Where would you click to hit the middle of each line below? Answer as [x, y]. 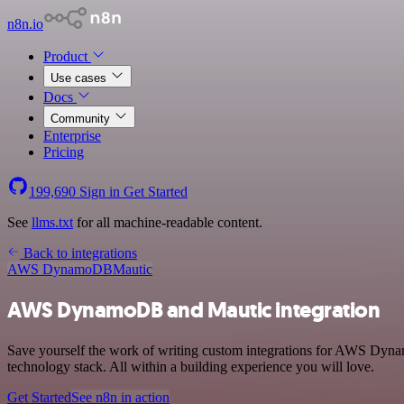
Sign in [100, 192]
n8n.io [25, 24]
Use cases [80, 78]
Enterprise [72, 136]
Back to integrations [78, 253]
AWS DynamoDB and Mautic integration [194, 310]
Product [67, 56]
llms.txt [52, 222]
